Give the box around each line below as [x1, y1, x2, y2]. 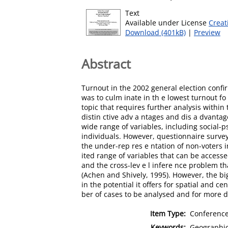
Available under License [125, 18, 209, 27]
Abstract [81, 54, 131, 72]
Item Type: [150, 208, 186, 218]
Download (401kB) [125, 27, 186, 37]
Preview [194, 27, 220, 37]
